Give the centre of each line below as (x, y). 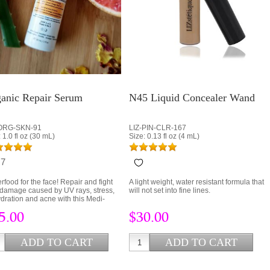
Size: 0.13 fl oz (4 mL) (164, 136)
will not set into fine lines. (170, 190)
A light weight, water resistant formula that (196, 182)
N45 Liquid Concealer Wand (192, 98)
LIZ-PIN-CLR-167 (158, 128)
